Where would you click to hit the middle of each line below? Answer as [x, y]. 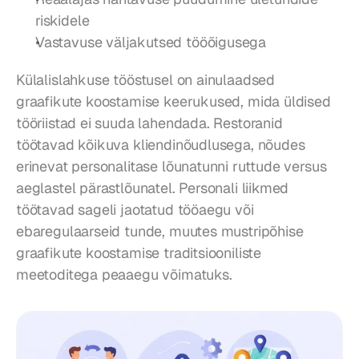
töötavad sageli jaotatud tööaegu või [135, 210]
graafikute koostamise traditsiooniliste [139, 253]
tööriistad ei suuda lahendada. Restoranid [149, 123]
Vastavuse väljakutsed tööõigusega [151, 42]
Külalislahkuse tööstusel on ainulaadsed [145, 80]
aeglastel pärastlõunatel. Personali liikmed [153, 188]
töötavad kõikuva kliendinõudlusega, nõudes [161, 145]
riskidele [63, 20]
